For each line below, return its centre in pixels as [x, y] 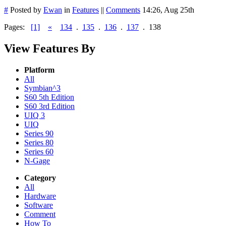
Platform [39, 70]
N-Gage [37, 160]
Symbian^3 [42, 88]
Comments [123, 10]
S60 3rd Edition [49, 106]
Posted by [26, 10]
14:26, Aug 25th [168, 10]
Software [39, 205]
